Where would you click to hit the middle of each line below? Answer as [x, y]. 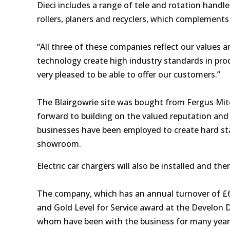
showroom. [60, 143]
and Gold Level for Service [87, 207]
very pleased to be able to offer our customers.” [129, 74]
